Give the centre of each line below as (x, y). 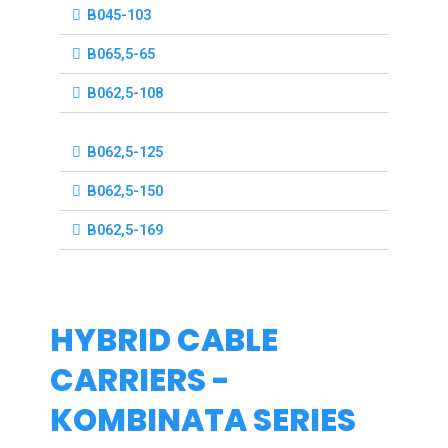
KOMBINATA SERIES (203, 419)
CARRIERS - (140, 379)
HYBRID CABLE (164, 339)
